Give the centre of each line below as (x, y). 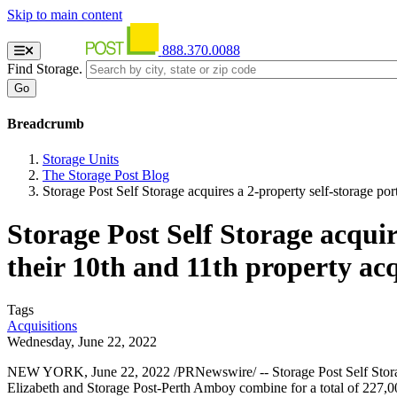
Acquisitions (42, 326)
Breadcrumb (46, 124)
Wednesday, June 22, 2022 (82, 342)
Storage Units (81, 159)
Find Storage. (45, 69)
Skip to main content (65, 15)
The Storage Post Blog (106, 175)
